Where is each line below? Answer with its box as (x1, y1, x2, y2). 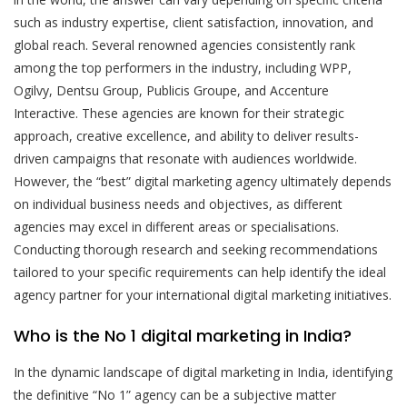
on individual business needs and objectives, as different (14, 194, 342, 213)
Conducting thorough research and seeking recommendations (14, 240, 378, 258)
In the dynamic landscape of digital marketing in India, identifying (14, 362, 392, 381)
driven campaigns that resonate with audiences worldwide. (14, 149, 357, 167)
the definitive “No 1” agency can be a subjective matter (14, 385, 336, 403)
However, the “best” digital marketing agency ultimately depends (14, 172, 392, 190)
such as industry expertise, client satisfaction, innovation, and (14, 13, 373, 31)
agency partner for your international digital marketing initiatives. (14, 285, 392, 303)
